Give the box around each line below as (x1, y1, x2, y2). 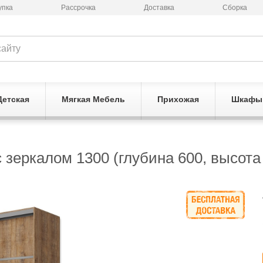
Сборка (222, 4, 247, 12)
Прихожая (157, 95, 199, 104)
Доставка (143, 4, 174, 12)
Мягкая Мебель (61, 95, 125, 104)
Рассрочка (60, 4, 96, 12)
